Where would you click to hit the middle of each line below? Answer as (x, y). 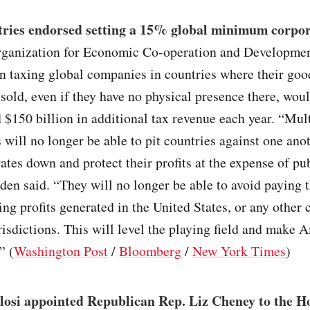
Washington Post (61, 251)
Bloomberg (150, 251)
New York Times (239, 251)
